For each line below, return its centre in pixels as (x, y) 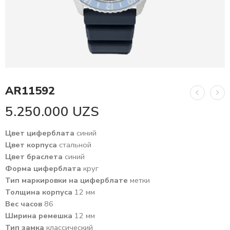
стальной (75, 145)
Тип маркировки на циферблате (68, 180)
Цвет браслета (35, 157)
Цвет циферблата (41, 133)
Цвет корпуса (32, 145)
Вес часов (25, 204)
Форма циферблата (44, 169)
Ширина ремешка (40, 216)
